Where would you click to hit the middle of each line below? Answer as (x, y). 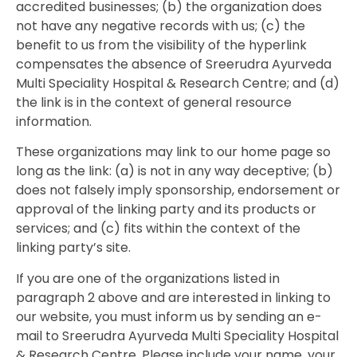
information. (54, 122)
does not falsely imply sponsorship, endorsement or (178, 190)
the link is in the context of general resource (154, 103)
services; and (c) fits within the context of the (158, 229)
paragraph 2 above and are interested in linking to (173, 297)
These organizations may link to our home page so (173, 152)
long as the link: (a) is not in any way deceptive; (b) (175, 171)
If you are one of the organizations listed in (148, 278)
